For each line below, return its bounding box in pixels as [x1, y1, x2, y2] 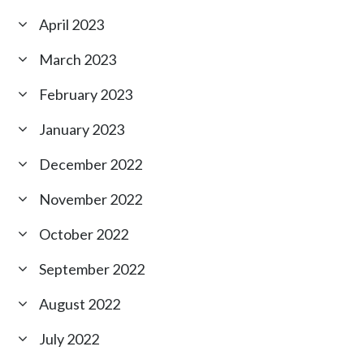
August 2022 [39, 295, 121, 314]
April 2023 [39, 15, 105, 34]
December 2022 [39, 155, 143, 174]
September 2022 [39, 260, 145, 279]
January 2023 [39, 120, 125, 139]
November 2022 [39, 190, 143, 209]
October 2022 [39, 225, 129, 244]
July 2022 [39, 330, 100, 349]
